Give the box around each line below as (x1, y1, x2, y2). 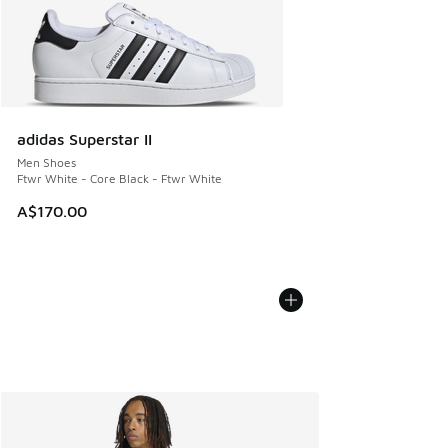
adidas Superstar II (17, 130, 152, 149)
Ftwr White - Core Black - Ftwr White (17, 171, 222, 187)
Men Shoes (17, 155, 76, 171)
